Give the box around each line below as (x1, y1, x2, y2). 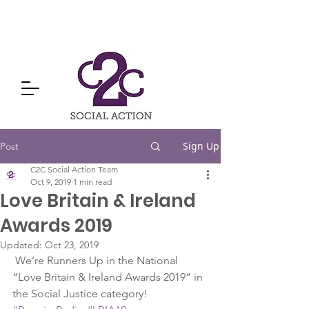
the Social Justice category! (12, 287, 148, 300)
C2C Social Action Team (30, 164, 118, 175)
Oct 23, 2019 (45, 239, 99, 251)
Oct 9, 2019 (30, 177, 71, 187)
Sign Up (183, 139, 219, 152)
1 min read (73, 177, 112, 187)
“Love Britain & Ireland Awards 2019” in (12, 270, 206, 283)
